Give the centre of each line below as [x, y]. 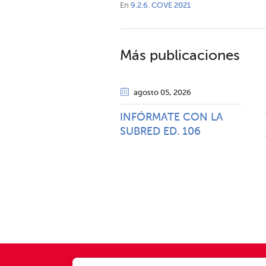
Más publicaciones [180, 56]
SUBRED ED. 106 [160, 132]
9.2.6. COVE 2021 [161, 6]
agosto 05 [151, 93]
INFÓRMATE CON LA [171, 118]
